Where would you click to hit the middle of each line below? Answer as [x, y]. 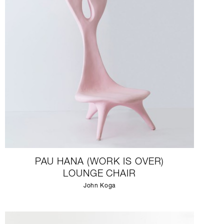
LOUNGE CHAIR [99, 174]
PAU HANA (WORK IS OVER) [99, 162]
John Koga [99, 186]
